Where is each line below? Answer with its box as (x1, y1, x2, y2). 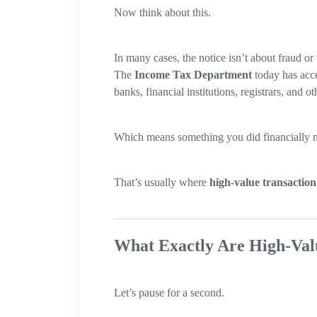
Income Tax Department (134, 69, 252, 81)
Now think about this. (113, 6, 211, 19)
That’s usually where (113, 176, 209, 189)
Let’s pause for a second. (113, 287, 224, 299)
